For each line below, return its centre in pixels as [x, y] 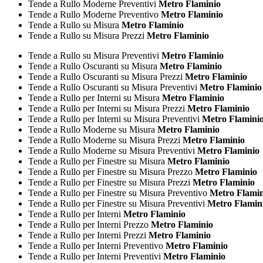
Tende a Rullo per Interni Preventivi [95, 256]
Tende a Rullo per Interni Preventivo [96, 245]
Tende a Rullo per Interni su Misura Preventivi [114, 119]
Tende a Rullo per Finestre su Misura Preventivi [117, 203]
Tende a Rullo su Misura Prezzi [86, 35]
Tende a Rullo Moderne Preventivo [93, 14]
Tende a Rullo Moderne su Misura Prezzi [104, 140]
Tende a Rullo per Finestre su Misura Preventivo [118, 193]
